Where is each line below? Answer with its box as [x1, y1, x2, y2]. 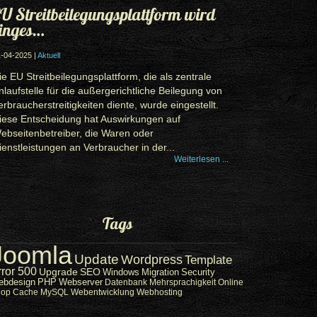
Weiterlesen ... [174, 154, 229, 164]
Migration [142, 267, 179, 277]
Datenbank [105, 277, 147, 287]
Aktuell [38, 51, 60, 59]
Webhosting [137, 287, 183, 297]
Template [185, 253, 232, 267]
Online [218, 277, 243, 287]
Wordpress [121, 252, 183, 267]
